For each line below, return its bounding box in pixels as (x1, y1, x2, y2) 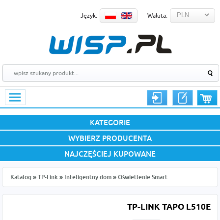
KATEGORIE (90, 118, 130, 127)
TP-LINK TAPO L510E (127, 202, 211, 213)
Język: (81, 12, 97, 19)
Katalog (10, 173, 32, 181)
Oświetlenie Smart (118, 173, 168, 181)
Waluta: (147, 12, 167, 19)
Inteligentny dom (64, 173, 112, 181)
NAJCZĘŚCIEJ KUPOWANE (64, 149, 156, 158)
